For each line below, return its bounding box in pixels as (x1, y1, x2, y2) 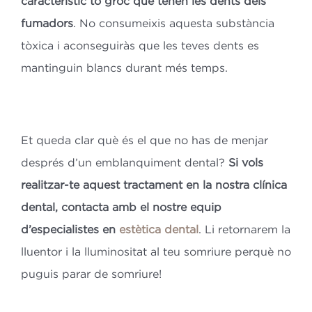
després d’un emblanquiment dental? (20, 156, 228, 169)
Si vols (228, 156, 263, 169)
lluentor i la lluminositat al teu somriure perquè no (20, 245, 291, 258)
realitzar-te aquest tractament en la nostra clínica (20, 178, 287, 192)
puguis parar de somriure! (20, 267, 162, 281)
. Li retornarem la (198, 223, 290, 236)
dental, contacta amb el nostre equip (20, 201, 221, 214)
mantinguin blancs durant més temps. (20, 61, 228, 75)
